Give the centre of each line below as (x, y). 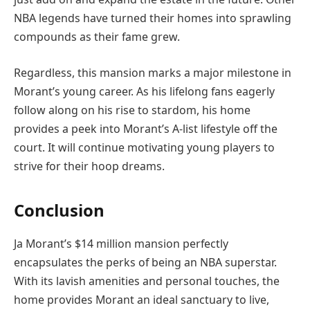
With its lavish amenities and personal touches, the (147, 281)
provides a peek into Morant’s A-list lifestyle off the (146, 128)
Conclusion (59, 210)
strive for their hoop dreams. (89, 166)
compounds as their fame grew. (97, 36)
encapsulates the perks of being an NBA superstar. (145, 262)
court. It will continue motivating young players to (144, 147)
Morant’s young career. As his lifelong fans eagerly (144, 91)
